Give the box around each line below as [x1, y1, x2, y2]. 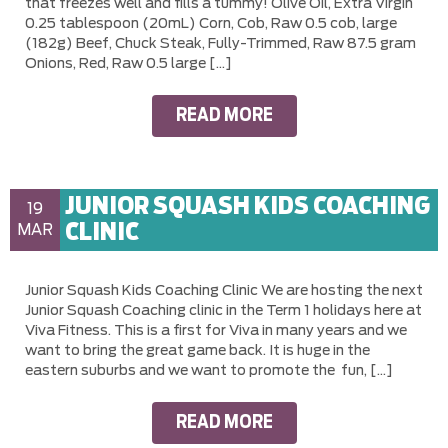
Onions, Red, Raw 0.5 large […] [25, 56, 232, 71]
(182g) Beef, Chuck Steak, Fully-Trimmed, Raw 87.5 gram [25, 36, 416, 51]
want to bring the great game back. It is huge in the [25, 343, 370, 358]
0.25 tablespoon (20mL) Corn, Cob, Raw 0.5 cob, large [25, 16, 397, 31]
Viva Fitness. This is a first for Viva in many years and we [25, 323, 407, 338]
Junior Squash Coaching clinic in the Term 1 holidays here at [25, 303, 422, 318]
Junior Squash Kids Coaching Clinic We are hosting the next [25, 283, 423, 298]
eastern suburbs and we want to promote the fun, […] [25, 363, 393, 378]
